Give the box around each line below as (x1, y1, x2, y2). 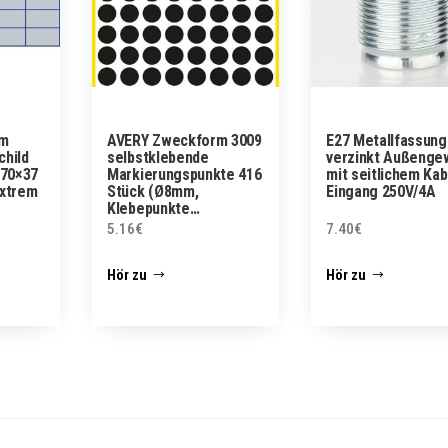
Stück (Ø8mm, (107, 182, 199, 201)
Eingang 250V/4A (326, 182, 436, 201)
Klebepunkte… (107, 199, 200, 218)
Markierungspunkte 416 (107, 165, 262, 184)
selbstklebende (107, 148, 209, 167)
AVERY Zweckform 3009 (107, 131, 262, 150)
